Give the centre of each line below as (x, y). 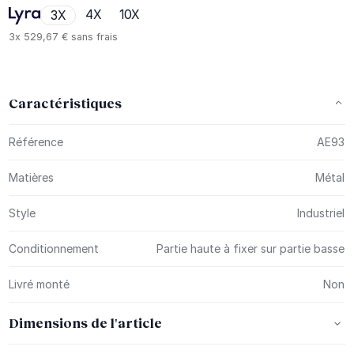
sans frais (93, 37)
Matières (32, 177)
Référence (36, 141)
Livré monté (40, 284)
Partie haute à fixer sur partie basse (251, 248)
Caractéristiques (66, 103)
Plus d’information (56, 133)
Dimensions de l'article (86, 322)
